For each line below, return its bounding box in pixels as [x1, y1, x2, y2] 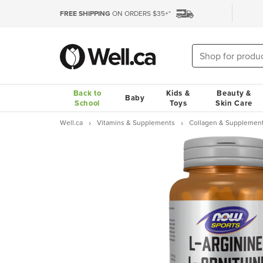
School [74, 97, 100, 109]
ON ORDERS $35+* [110, 8, 171, 18]
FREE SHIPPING [60, 8, 110, 18]
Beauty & [217, 87, 251, 99]
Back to [73, 87, 102, 99]
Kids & [166, 87, 190, 99]
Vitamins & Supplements [97, 117, 175, 127]
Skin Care [215, 97, 253, 109]
